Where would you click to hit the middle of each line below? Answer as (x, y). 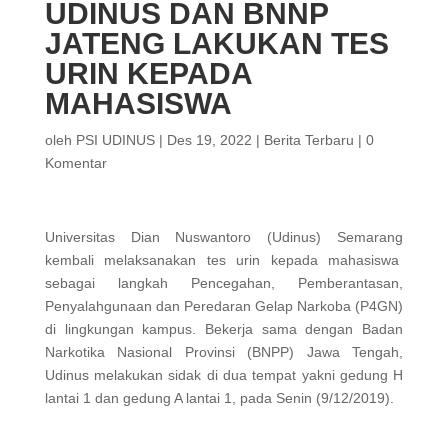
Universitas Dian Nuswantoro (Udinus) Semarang (224, 237)
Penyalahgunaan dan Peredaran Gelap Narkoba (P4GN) (224, 306)
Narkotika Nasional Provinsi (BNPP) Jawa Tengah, (224, 352)
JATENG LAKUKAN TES (216, 43)
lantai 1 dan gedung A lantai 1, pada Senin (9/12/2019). (219, 398)
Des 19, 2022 (209, 140)
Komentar (75, 163)
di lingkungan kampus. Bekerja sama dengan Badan (224, 329)
